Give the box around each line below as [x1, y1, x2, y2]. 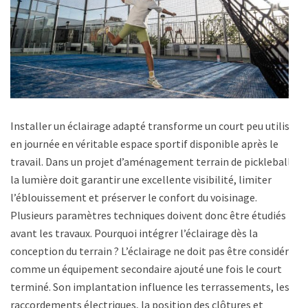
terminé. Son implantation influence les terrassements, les [10, 279, 289, 294]
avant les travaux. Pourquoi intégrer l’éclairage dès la [10, 225, 258, 240]
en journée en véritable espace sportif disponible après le [10, 136, 278, 151]
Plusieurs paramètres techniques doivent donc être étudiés [10, 208, 286, 222]
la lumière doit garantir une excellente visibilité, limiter [10, 172, 272, 186]
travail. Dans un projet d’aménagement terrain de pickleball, [10, 154, 294, 168]
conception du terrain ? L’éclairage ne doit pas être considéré [10, 243, 294, 258]
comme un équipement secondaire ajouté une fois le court [10, 261, 282, 276]
